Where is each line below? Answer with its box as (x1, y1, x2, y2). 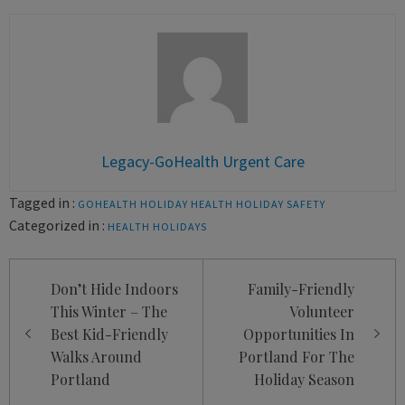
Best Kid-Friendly (51, 325, 168, 344)
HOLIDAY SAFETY (236, 197, 325, 212)
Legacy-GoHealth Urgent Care (100, 151, 305, 173)
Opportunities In (243, 325, 354, 344)
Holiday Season (254, 370, 354, 390)
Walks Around (51, 347, 142, 367)
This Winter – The (51, 302, 167, 322)
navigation (9, 284, 125, 315)
